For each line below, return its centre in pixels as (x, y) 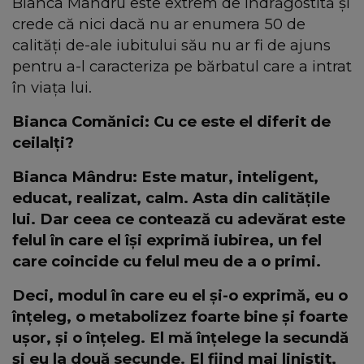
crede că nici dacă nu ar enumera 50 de (159, 24)
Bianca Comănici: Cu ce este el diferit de (171, 122)
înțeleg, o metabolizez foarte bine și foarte (180, 317)
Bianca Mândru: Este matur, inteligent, (165, 177)
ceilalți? (43, 143)
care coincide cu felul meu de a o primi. (167, 262)
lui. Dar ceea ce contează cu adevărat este (179, 219)
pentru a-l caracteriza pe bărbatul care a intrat (182, 67)
